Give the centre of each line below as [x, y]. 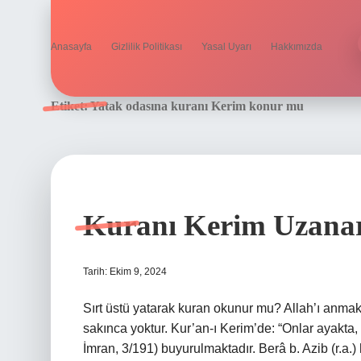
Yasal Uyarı [226, 47]
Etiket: [71, 106]
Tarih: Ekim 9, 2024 [125, 272]
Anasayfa [71, 47]
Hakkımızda [297, 47]
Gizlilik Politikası [147, 47]
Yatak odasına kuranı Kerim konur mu [197, 106]
